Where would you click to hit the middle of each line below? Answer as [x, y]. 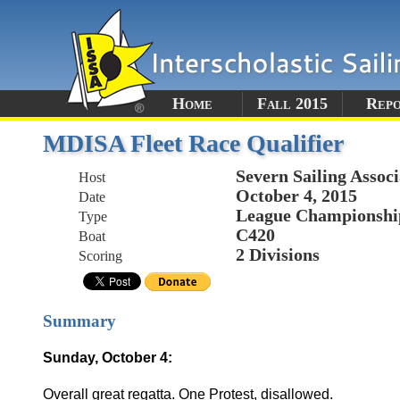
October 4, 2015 [296, 196]
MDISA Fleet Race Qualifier [193, 143]
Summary [79, 321]
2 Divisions [278, 254]
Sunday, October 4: [108, 357]
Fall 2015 [292, 103]
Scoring [100, 256]
